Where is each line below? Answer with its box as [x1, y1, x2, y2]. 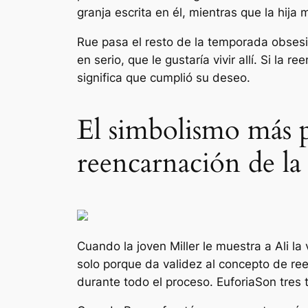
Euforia [217, 274, 255, 289]
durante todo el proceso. [77, 274, 217, 289]
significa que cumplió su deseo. [77, 70, 250, 85]
